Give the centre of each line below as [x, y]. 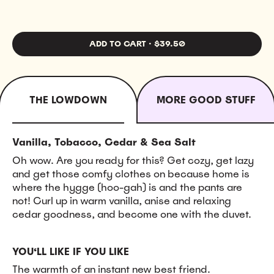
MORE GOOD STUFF [206, 100]
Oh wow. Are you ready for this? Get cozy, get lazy [133, 160]
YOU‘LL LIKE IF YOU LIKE [71, 251]
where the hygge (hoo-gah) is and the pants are [127, 187]
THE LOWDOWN [68, 100]
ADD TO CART [117, 44]
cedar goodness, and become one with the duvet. [132, 214]
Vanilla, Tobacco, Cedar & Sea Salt [104, 142]
